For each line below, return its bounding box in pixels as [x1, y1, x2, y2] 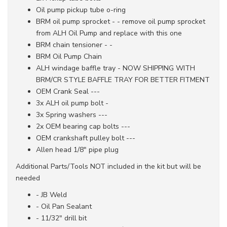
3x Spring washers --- [36, 110, 107, 120]
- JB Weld [36, 190, 67, 200]
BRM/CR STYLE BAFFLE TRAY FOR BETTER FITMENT [36, 75, 210, 85]
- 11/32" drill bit [36, 213, 87, 223]
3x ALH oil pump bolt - [36, 98, 108, 108]
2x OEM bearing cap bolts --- [36, 122, 130, 131]
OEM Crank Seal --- [36, 87, 100, 96]
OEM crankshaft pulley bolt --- [36, 133, 135, 143]
